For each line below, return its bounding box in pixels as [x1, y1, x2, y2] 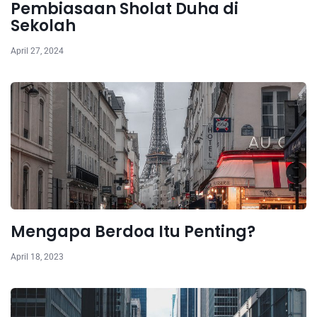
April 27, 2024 [11, 46, 64, 57]
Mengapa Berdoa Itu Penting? [11, 221, 255, 243]
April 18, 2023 [11, 252, 64, 263]
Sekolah [11, 15, 76, 38]
